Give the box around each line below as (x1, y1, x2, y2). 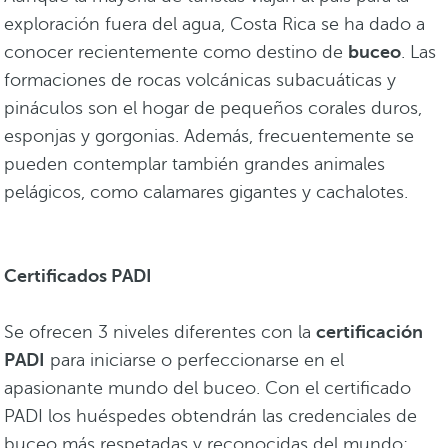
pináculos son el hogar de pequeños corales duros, (4, 98, 422, 119)
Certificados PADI (4, 266, 156, 287)
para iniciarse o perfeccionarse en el (45, 350, 344, 371)
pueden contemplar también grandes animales (4, 154, 385, 175)
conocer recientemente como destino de (4, 42, 348, 63)
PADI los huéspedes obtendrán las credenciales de (4, 406, 417, 427)
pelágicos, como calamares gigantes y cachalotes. (4, 182, 413, 203)
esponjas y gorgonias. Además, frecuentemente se (4, 126, 414, 147)
